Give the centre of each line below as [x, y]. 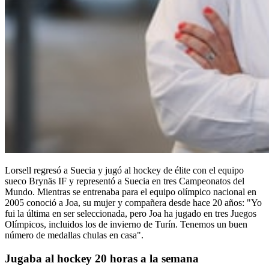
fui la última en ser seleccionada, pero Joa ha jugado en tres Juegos [131, 214]
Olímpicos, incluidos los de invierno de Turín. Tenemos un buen [126, 225]
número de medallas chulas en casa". [74, 235]
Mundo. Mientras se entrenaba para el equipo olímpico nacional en [131, 192]
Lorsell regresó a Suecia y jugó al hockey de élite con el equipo [124, 171]
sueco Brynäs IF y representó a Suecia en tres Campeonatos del [125, 181]
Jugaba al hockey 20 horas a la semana [102, 258]
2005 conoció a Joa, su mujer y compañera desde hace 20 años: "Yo [133, 203]
